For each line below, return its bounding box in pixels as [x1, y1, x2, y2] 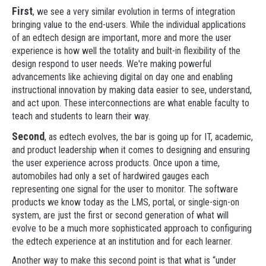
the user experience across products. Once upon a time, [12, 157, 220, 169]
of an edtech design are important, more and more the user [12, 32, 232, 43]
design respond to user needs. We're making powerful [12, 58, 211, 69]
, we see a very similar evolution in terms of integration [33, 6, 235, 17]
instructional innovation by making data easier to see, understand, [12, 84, 252, 96]
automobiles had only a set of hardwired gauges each [12, 170, 209, 182]
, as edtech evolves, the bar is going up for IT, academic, [45, 131, 253, 142]
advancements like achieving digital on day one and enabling [12, 71, 233, 83]
